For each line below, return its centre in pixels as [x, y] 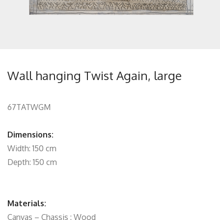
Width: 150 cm [32, 148]
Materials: [27, 203]
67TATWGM [29, 107]
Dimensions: [30, 135]
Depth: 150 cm [32, 162]
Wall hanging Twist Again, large [95, 75]
